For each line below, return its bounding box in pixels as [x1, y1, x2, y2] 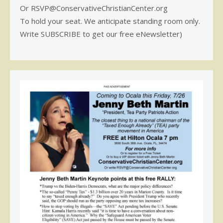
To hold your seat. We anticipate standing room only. [20, 16, 200, 26]
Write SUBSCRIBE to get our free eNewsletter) [20, 29, 182, 39]
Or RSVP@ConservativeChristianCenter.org [20, 3, 168, 13]
